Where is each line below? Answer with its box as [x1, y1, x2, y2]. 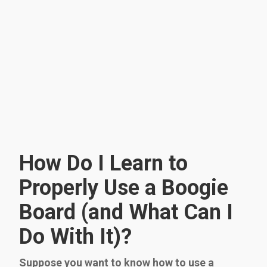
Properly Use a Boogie [19, 175, 228, 200]
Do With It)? [19, 223, 132, 249]
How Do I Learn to [19, 150, 188, 176]
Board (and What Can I [19, 199, 233, 225]
